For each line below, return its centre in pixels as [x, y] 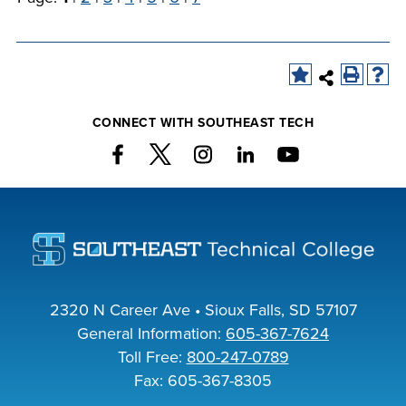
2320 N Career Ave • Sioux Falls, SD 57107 [203, 310]
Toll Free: [152, 358]
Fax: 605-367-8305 [203, 381]
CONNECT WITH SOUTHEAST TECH [203, 123]
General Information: [151, 334]
